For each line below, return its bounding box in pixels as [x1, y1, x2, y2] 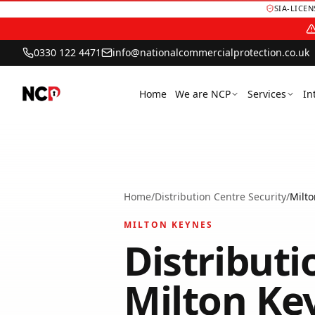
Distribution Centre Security [155, 190, 286, 203]
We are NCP [175, 87, 231, 101]
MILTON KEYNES [124, 219, 214, 231]
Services [247, 87, 286, 101]
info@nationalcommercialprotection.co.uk [112, 46, 309, 59]
